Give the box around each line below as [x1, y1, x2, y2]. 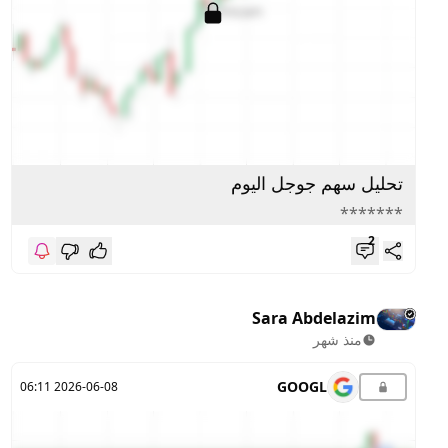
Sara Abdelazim [252, 306, 376, 329]
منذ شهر [313, 329, 362, 349]
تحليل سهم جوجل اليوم [231, 170, 403, 195]
